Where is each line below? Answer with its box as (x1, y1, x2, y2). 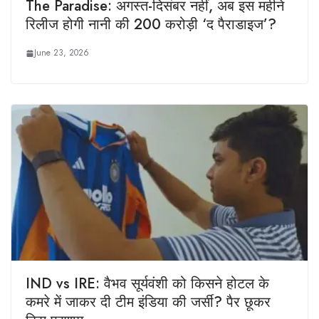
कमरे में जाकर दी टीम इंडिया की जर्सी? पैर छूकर (26, 291, 271, 313)
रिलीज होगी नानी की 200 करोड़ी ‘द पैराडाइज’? (26, 14, 276, 36)
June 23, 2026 (34, 46, 89, 60)
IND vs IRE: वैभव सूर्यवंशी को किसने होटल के (26, 273, 269, 294)
